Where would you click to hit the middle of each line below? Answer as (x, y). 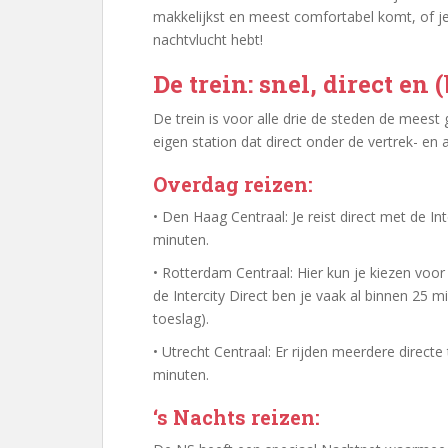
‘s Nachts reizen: (236, 417)
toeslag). (181, 318)
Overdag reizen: (233, 184)
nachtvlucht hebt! (208, 39)
